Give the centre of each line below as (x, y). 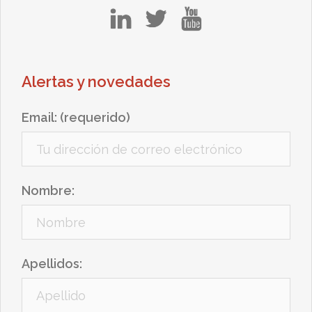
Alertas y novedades (96, 81)
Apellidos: (52, 264)
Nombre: (48, 190)
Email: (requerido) (76, 117)
